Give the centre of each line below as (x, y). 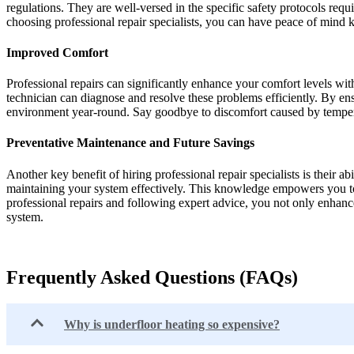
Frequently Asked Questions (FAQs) (152, 277)
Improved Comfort (57, 52)
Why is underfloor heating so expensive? (172, 324)
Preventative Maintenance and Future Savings (130, 143)
